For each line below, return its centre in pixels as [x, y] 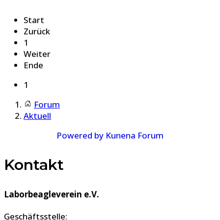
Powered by [80, 135]
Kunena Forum [135, 135]
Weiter [37, 54]
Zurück [37, 31]
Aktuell [37, 115]
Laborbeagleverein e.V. [52, 194]
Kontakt [34, 165]
